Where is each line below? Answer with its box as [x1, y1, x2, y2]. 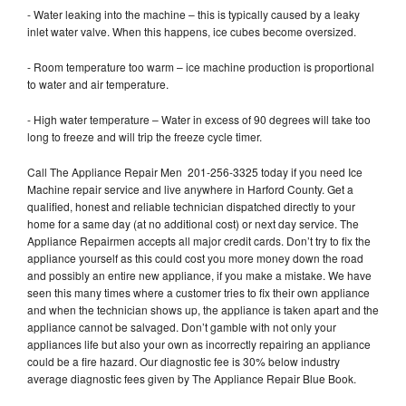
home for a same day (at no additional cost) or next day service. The [27, 215, 359, 231]
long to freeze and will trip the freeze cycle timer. [27, 128, 265, 144]
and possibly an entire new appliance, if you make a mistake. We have [27, 266, 372, 283]
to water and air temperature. [27, 75, 171, 92]
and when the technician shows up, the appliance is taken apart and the [27, 301, 379, 317]
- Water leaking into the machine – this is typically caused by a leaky [27, 5, 360, 22]
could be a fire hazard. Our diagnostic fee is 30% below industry [27, 353, 340, 369]
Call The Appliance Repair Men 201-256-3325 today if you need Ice [27, 163, 362, 179]
